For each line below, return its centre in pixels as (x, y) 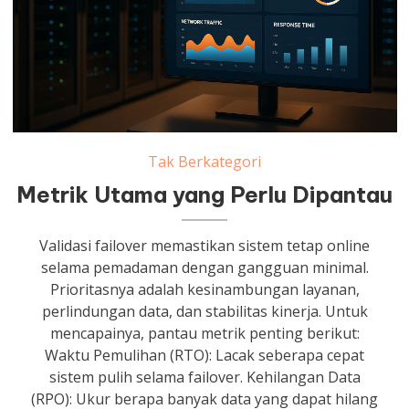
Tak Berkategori (205, 162)
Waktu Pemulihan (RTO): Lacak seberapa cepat (205, 356)
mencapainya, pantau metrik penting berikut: (204, 334)
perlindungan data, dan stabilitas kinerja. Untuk (204, 312)
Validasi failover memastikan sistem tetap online (205, 246)
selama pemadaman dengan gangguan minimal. (204, 268)
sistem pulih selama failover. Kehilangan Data (204, 378)
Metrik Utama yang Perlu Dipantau (205, 195)
